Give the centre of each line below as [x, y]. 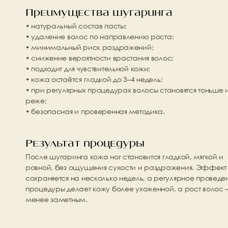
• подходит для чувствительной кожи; [88, 68]
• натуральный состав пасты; [76, 26]
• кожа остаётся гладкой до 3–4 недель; [94, 79]
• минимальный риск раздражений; [90, 47]
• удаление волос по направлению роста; [100, 36]
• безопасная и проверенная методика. [95, 111]
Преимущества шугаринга [99, 13]
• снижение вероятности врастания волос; [100, 58]
